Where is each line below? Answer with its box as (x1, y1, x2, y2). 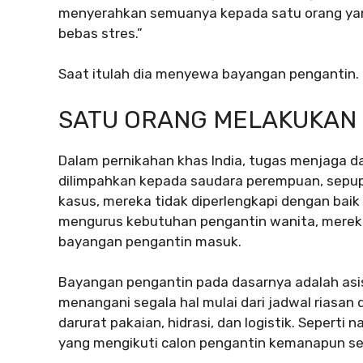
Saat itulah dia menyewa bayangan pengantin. (58, 66, 359, 83)
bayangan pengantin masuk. (58, 233, 241, 250)
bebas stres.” (58, 24, 143, 41)
